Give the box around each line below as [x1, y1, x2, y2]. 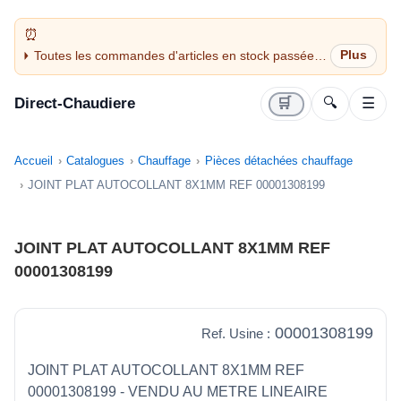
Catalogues [66, 154, 125, 168]
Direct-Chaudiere [14, 95, 135, 113]
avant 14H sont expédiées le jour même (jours [33, 64, 295, 80]
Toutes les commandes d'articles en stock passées [33, 47, 320, 63]
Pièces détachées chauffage [204, 154, 353, 168]
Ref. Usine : [201, 326, 270, 342]
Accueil [14, 154, 53, 168]
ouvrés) [33, 81, 77, 97]
